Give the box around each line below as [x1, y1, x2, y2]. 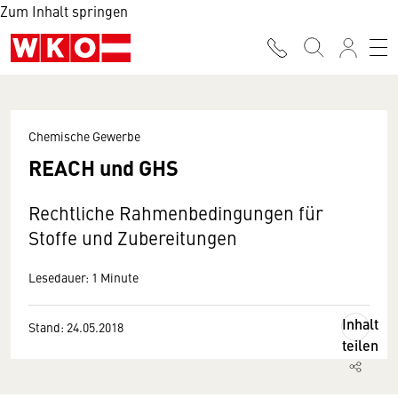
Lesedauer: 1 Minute [28, 268, 139, 286]
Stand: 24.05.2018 [28, 318, 123, 336]
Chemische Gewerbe [28, 127, 140, 145]
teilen [342, 335, 378, 355]
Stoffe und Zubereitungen [28, 225, 237, 251]
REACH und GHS [28, 152, 179, 182]
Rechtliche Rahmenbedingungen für [28, 200, 323, 226]
